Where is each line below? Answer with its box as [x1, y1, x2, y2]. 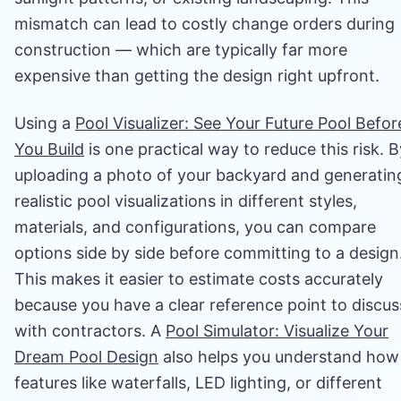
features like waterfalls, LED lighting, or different [14, 372, 382, 392]
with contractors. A [14, 320, 166, 340]
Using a [14, 113, 75, 132]
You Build [14, 139, 84, 158]
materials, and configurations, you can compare [14, 217, 376, 236]
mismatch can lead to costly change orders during [14, 13, 395, 33]
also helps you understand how [158, 346, 399, 366]
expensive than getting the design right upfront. [14, 65, 380, 85]
